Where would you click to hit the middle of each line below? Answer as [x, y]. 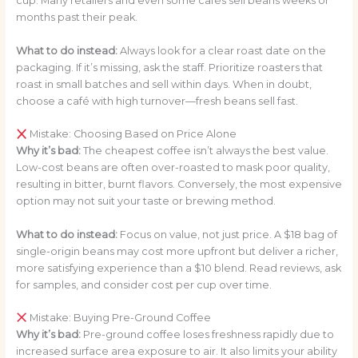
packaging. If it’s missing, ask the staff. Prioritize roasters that [169, 67]
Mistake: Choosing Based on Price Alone [132, 134]
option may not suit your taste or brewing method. [145, 201]
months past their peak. [76, 18]
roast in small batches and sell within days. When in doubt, [163, 84]
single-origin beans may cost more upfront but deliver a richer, [177, 251]
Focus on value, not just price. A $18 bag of [227, 234]
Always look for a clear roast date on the [221, 50]
